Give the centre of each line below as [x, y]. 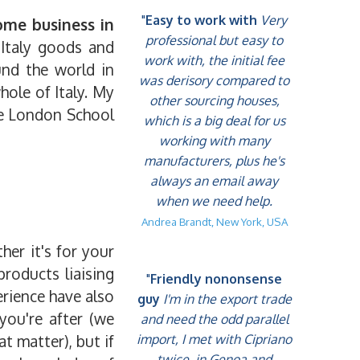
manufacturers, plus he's [214, 160]
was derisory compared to [214, 80]
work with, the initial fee [214, 60]
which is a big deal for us [214, 120]
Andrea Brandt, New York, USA [214, 221]
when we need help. [214, 200]
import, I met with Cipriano [214, 339]
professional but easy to [214, 40]
